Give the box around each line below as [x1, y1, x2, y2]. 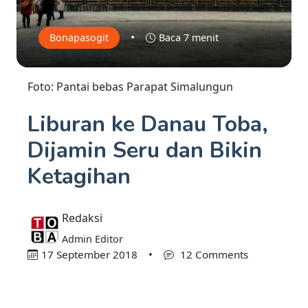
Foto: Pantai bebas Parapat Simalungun [27, 79, 233, 95]
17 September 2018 [41, 247, 137, 262]
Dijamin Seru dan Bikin [27, 135, 262, 166]
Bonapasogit [49, 31, 109, 45]
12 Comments [177, 247, 248, 262]
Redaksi [62, 210, 102, 226]
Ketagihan [27, 162, 131, 192]
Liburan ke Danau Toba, [27, 109, 268, 140]
